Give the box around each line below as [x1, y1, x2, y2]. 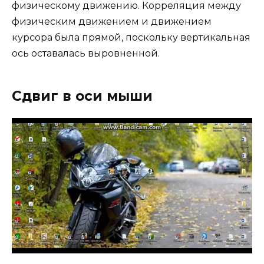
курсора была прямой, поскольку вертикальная [12, 32, 250, 44]
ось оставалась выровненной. [12, 48, 160, 60]
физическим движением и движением [12, 16, 212, 28]
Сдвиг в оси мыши [12, 88, 153, 105]
